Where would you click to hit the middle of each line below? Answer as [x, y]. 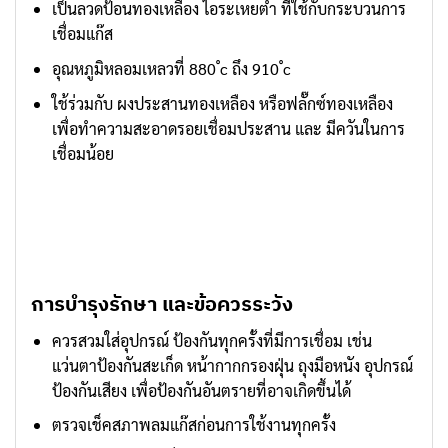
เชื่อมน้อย [82, 153]
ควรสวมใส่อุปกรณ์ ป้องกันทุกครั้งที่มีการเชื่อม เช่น [211, 340]
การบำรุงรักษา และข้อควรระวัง [162, 303]
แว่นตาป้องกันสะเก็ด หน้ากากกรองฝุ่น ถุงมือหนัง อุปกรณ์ [232, 365]
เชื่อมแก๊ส [82, 34]
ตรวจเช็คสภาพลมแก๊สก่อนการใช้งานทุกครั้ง [193, 425]
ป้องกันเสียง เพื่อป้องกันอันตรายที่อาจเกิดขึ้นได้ [201, 390]
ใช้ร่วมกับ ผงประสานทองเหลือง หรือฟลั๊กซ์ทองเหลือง [222, 103]
